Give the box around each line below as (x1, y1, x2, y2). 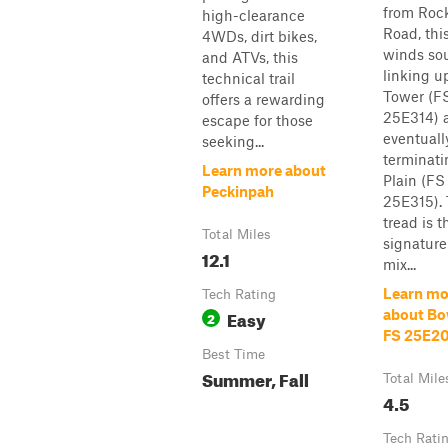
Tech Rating (202, 286, 276, 302)
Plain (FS (383, 171, 445, 189)
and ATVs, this (202, 48, 298, 66)
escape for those (202, 111, 313, 129)
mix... (383, 255, 416, 273)
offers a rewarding (202, 90, 325, 108)
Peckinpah (202, 182, 274, 200)
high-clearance (202, 6, 305, 24)
